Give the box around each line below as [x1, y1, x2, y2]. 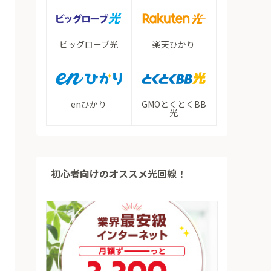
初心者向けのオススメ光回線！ [51, 166, 186, 181]
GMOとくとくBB [141, 97, 206, 110]
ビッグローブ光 [59, 38, 119, 50]
